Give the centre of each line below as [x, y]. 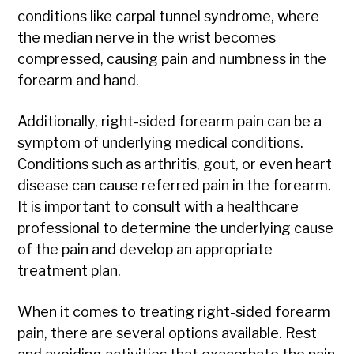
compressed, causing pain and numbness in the [172, 59]
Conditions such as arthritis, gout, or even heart [175, 164]
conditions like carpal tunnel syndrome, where [169, 17]
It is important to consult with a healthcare [158, 207]
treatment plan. [70, 271]
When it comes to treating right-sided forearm [174, 312]
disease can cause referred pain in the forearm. [175, 186]
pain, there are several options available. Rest [168, 333]
